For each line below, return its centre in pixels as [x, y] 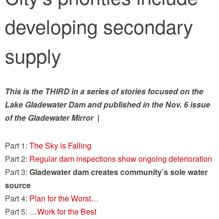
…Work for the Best [63, 212]
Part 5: [17, 212]
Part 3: [17, 172]
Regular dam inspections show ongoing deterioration [121, 159]
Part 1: [17, 146]
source [18, 185]
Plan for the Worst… [64, 198]
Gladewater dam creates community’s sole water [119, 172]
